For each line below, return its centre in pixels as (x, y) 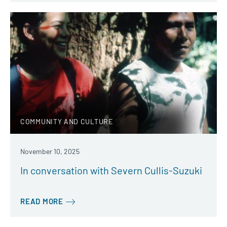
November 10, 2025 (50, 151)
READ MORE (42, 201)
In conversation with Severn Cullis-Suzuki (111, 170)
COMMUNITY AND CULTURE (67, 121)
